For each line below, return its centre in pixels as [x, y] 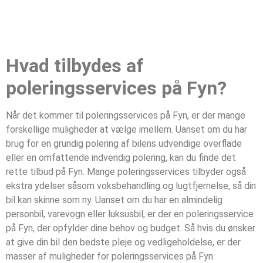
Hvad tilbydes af [75, 66]
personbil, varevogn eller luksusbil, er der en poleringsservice [130, 214]
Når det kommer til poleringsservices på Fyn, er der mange [126, 116]
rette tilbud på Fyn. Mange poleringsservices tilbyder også [126, 172]
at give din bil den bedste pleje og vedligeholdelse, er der [123, 242]
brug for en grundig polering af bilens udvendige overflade [124, 144]
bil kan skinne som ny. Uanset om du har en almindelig [114, 200]
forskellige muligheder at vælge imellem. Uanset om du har [127, 130]
